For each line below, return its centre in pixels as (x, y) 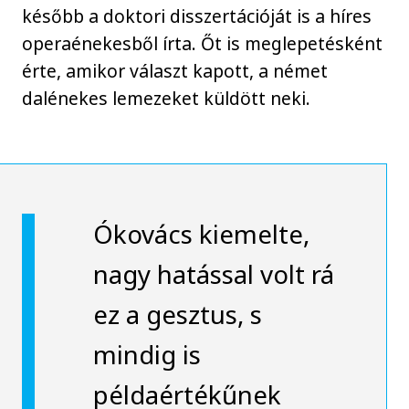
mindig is (147, 355)
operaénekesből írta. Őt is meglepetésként (203, 44)
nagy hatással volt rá (213, 274)
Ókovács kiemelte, (201, 234)
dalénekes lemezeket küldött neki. (167, 99)
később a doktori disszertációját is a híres (197, 16)
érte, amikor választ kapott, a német (175, 71)
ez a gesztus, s (177, 315)
